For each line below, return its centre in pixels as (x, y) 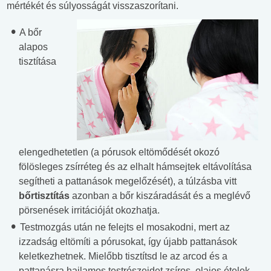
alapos (33, 47)
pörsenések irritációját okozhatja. (89, 210)
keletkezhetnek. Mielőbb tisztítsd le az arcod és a (123, 256)
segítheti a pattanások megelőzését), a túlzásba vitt (128, 181)
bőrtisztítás (44, 195)
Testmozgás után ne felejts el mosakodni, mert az (124, 227)
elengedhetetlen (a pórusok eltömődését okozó (119, 152)
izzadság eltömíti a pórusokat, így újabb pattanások (128, 241)
